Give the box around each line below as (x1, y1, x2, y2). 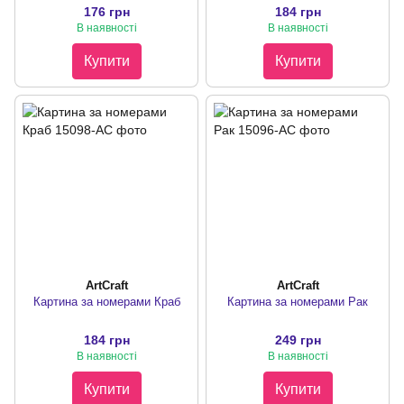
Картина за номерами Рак (227, 295, 368, 309)
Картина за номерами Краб (32, 295, 180, 309)
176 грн (83, 5, 130, 20)
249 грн (274, 333, 321, 348)
